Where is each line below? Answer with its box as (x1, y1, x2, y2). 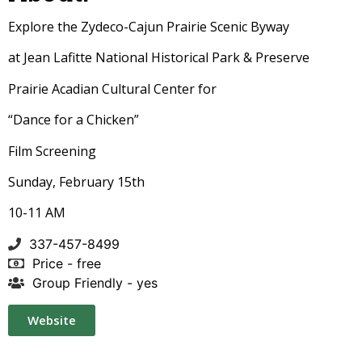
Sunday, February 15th (8, 173, 145, 192)
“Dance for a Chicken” (8, 111, 139, 129)
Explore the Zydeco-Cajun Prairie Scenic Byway (8, 18, 289, 36)
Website (27, 311, 76, 328)
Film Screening (8, 141, 96, 160)
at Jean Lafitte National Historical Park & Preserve (8, 48, 309, 67)
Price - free (32, 255, 101, 271)
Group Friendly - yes (32, 274, 158, 291)
